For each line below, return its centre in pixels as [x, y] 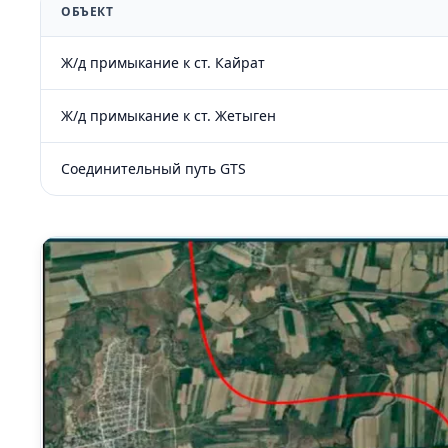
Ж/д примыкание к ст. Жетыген [168, 115]
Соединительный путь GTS [153, 168]
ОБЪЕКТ [87, 11]
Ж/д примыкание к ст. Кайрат [163, 62]
